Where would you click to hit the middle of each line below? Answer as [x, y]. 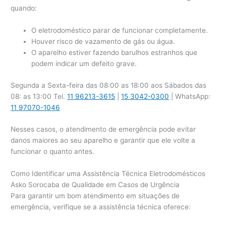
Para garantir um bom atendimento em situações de [95, 196]
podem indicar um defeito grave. [84, 64]
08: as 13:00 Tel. [39, 96]
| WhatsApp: [190, 96]
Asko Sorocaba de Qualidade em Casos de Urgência [95, 185]
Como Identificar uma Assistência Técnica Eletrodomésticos [108, 174]
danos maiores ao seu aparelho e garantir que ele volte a [103, 140]
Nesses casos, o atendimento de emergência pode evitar [103, 129]
